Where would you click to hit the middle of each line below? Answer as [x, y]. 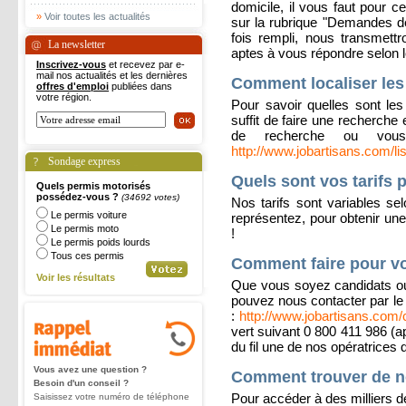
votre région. [64, 97]
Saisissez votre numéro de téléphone [111, 396]
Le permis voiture [89, 215]
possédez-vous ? [79, 197]
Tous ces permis [87, 256]
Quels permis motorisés [93, 186]
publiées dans [140, 86]
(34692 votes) [150, 197]
